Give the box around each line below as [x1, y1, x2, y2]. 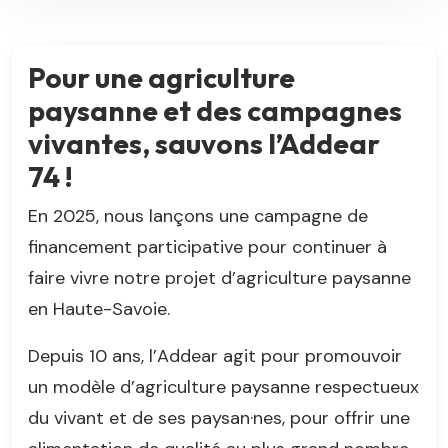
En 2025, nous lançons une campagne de [28, 203, 368, 228]
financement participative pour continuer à [28, 234, 387, 259]
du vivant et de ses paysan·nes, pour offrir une [28, 405, 410, 430]
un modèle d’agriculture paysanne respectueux [28, 374, 419, 399]
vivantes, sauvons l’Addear [28, 125, 380, 161]
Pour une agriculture [28, 59, 295, 95]
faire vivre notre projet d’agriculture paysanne [28, 265, 411, 290]
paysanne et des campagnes [28, 92, 402, 128]
